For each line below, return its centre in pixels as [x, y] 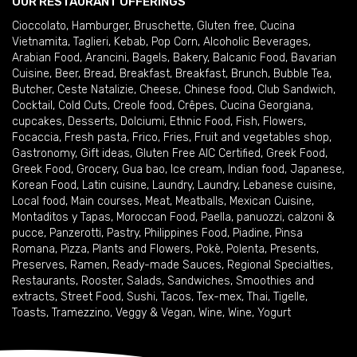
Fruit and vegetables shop [262, 137]
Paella [216, 217]
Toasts [29, 313]
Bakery [190, 58]
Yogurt [274, 313]
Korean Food [44, 185]
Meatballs [200, 201]
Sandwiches [199, 281]
